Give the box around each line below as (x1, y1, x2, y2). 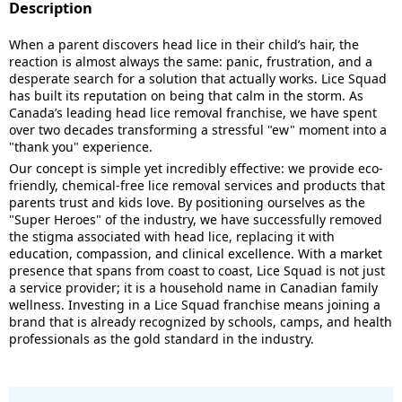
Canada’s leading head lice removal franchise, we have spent (9, 104, 377, 121)
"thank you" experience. (9, 138, 153, 155)
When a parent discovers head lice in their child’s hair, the (9, 36, 359, 53)
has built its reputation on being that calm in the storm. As (9, 87, 363, 104)
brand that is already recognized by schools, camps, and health (9, 313, 392, 330)
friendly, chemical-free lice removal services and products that (9, 177, 385, 194)
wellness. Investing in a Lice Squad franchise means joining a (9, 296, 380, 313)
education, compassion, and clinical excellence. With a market (9, 245, 382, 262)
